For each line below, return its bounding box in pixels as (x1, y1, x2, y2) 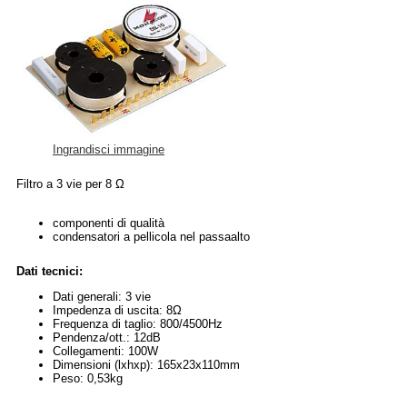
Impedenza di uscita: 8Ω (53, 303, 182, 317)
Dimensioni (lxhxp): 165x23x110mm (53, 357, 240, 372)
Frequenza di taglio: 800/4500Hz (53, 316, 223, 331)
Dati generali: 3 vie (53, 289, 151, 303)
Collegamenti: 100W (53, 343, 158, 358)
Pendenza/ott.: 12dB (53, 330, 161, 344)
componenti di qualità (53, 215, 164, 230)
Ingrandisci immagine (53, 142, 164, 156)
